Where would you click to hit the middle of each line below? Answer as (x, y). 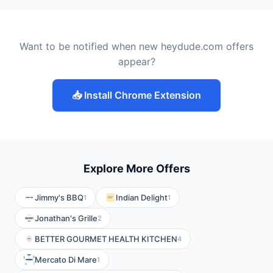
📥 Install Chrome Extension (136, 95)
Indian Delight (142, 197)
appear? (136, 62)
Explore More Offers (136, 168)
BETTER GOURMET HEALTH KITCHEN (106, 239)
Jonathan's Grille (66, 218)
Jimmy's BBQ (59, 197)
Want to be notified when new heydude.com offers (136, 46)
